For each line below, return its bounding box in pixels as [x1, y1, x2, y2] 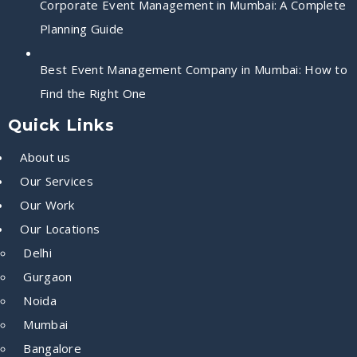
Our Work [20, 196, 75, 213]
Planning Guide [40, 20, 124, 37]
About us [20, 148, 71, 165]
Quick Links [8, 115, 115, 135]
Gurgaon [23, 268, 73, 284]
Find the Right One [40, 84, 147, 101]
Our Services [20, 172, 93, 189]
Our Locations [20, 220, 100, 237]
